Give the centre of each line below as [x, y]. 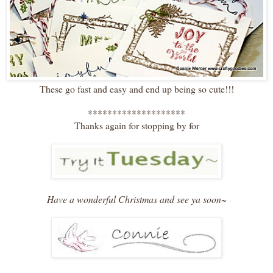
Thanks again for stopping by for [136, 125]
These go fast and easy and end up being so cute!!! [136, 88]
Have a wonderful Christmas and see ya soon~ [136, 199]
